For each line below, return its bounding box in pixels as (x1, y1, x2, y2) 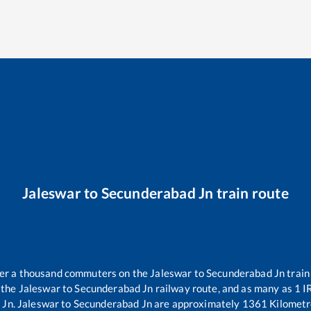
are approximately (151, 296, 240, 310)
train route (213, 183, 289, 201)
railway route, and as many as (153, 281, 294, 294)
